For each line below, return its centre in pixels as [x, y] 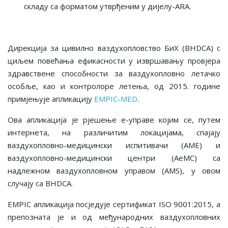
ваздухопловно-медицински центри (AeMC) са [114, 158]
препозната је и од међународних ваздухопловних [114, 217]
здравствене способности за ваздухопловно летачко [114, 73]
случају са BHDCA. [40, 183]
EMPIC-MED [116, 98]
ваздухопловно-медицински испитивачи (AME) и [114, 145]
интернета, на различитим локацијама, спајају [114, 132]
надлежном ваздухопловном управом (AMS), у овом [114, 170]
